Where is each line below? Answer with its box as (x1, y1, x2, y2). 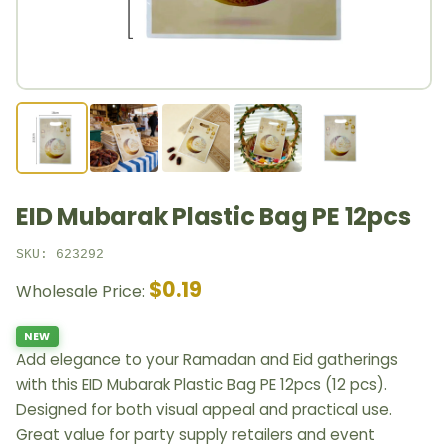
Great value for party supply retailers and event (16, 424, 375, 446)
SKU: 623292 (16, 246, 104, 262)
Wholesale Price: (16, 279, 149, 303)
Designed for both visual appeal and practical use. (16, 399, 392, 421)
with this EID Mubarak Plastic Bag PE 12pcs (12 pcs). (16, 374, 387, 396)
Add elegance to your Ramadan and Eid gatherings (16, 349, 398, 371)
